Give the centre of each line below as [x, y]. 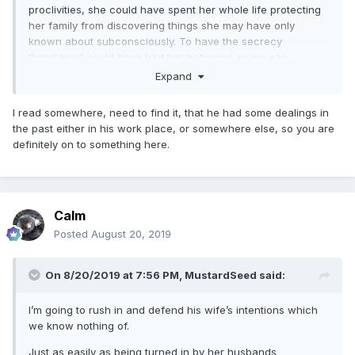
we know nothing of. [79, 325]
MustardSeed [221, 275]
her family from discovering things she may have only [162, 25]
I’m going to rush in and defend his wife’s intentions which [173, 309]
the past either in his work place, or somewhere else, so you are [174, 129]
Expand [176, 76]
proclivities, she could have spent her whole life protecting [175, 9]
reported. [54, 73]
